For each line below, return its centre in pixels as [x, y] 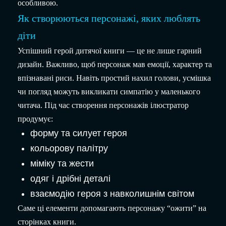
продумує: [35, 119]
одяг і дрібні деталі [70, 179]
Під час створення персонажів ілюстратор [117, 105]
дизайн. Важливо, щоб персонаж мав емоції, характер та [115, 65]
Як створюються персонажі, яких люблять [109, 18]
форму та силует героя [79, 133]
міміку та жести [62, 164]
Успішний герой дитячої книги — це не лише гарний [110, 51]
